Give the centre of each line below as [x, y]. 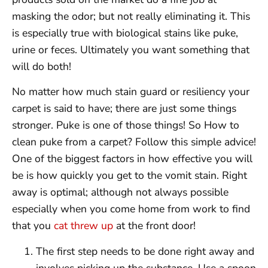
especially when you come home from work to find [131, 209]
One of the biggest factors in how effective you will [132, 159]
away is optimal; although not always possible [120, 192]
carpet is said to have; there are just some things [124, 109]
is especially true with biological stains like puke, [125, 33]
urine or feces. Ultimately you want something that [131, 49]
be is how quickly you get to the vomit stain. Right [130, 176]
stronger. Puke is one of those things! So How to [126, 125]
